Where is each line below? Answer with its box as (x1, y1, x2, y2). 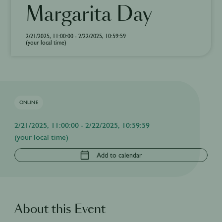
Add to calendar (97, 151, 142, 159)
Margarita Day (26, 5, 153, 25)
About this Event (14, 204, 106, 216)
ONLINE (19, 100, 38, 105)
